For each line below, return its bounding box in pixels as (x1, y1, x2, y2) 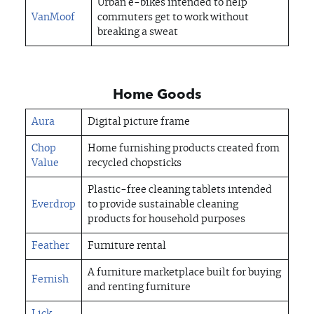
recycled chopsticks (88, 158, 182, 169)
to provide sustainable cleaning (88, 200, 238, 210)
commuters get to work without (97, 13, 249, 23)
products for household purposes (88, 214, 245, 225)
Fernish (32, 275, 69, 285)
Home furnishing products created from (88, 144, 280, 154)
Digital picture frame (88, 117, 190, 128)
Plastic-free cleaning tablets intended (88, 185, 272, 196)
